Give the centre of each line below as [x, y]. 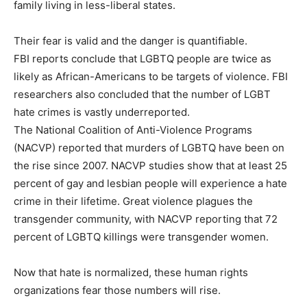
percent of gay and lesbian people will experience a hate [150, 184]
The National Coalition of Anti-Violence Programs [133, 130]
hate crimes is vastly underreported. [102, 112]
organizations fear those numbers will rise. [117, 291]
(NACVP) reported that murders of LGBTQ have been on [149, 148]
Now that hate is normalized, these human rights [131, 273]
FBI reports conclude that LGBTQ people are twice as [143, 59]
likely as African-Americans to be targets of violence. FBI [151, 77]
